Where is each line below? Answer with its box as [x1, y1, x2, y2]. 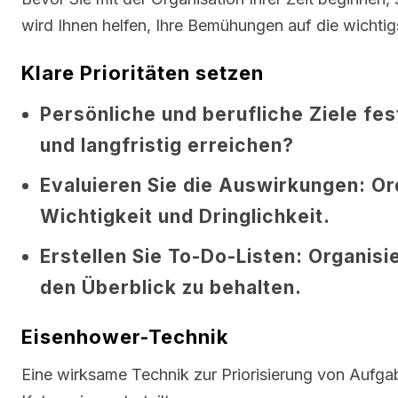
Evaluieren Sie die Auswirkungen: [40, 173, 366, 196]
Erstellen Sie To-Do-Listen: [40, 244, 303, 267]
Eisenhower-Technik [21, 324, 228, 348]
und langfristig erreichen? [40, 133, 294, 156]
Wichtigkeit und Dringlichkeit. [40, 204, 330, 227]
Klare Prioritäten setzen [21, 60, 264, 84]
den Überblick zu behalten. [40, 275, 302, 298]
